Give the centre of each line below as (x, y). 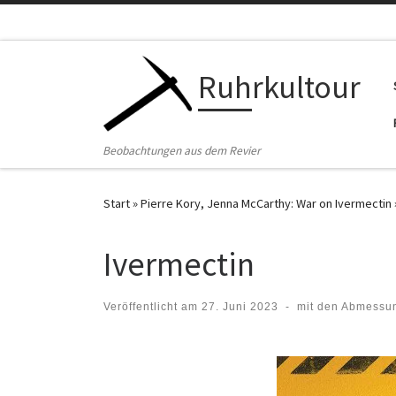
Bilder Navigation (201, 357)
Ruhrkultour (279, 88)
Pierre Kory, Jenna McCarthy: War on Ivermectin (266, 204)
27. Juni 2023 (240, 306)
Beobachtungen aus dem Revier (182, 151)
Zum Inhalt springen (79, 25)
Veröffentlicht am (152, 306)
